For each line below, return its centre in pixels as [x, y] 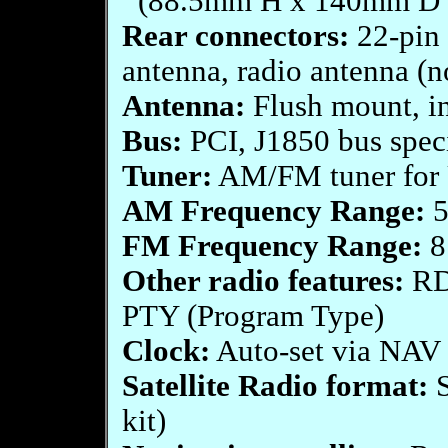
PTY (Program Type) [252, 316]
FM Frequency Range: [271, 246]
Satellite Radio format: [274, 386]
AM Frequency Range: [273, 211]
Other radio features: [262, 281]
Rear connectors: [235, 36]
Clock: [165, 351]
